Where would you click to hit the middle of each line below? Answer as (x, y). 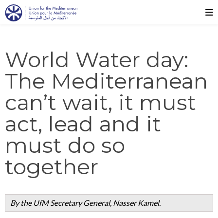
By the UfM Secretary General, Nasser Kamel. (86, 203)
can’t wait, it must (100, 102)
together (52, 166)
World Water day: (97, 59)
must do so (65, 145)
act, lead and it (83, 124)
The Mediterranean (106, 81)
